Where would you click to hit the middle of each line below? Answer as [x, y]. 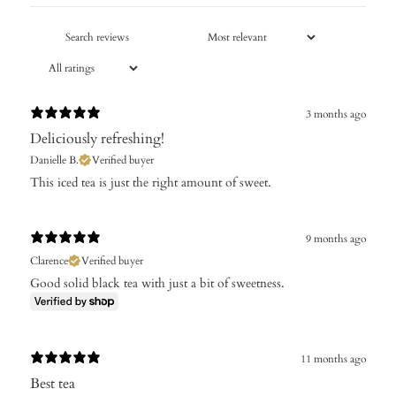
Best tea [53, 383]
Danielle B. [54, 160]
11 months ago [333, 359]
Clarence [49, 260]
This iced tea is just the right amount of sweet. [151, 182]
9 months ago [336, 239]
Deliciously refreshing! [97, 138]
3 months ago [336, 114]
